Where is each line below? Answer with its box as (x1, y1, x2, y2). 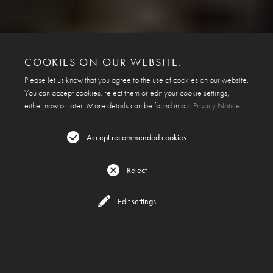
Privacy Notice (193, 100, 240, 111)
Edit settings (117, 196, 156, 207)
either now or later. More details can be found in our (24, 100, 193, 111)
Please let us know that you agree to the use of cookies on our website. (24, 74, 249, 85)
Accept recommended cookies (87, 131, 186, 143)
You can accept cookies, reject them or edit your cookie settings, (24, 87, 229, 98)
